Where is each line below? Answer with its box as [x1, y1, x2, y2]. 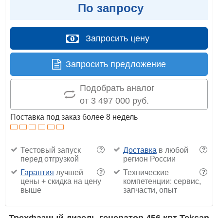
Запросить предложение [66, 59, 166, 69]
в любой [156, 145, 188, 154]
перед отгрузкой [20, 154, 79, 163]
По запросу [74, 1, 144, 15]
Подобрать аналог [79, 83, 155, 93]
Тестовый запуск [20, 145, 81, 154]
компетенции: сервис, [123, 177, 201, 185]
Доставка [123, 145, 157, 154]
